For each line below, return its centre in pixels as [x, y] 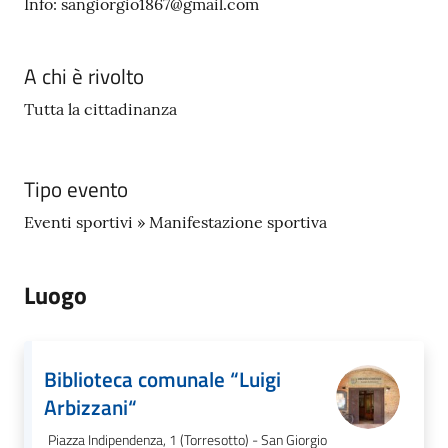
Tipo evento [76, 189]
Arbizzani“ [90, 407]
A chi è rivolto [84, 76]
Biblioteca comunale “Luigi [162, 379]
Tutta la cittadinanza [100, 109]
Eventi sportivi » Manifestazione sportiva [175, 222]
